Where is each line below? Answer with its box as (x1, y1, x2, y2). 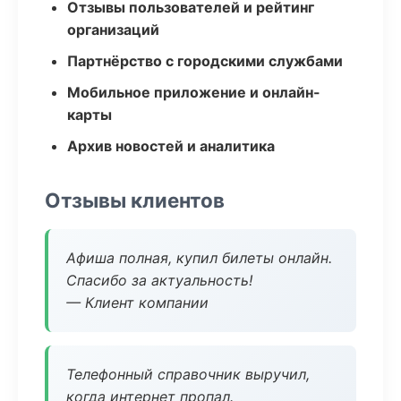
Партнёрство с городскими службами (67, 52, 343, 70)
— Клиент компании (66, 294, 209, 311)
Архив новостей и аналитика (67, 137, 275, 155)
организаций (67, 21, 159, 38)
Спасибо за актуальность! (66, 271, 252, 289)
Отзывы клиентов (45, 188, 225, 212)
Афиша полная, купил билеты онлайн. (66, 249, 332, 267)
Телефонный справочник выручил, (66, 365, 310, 383)
